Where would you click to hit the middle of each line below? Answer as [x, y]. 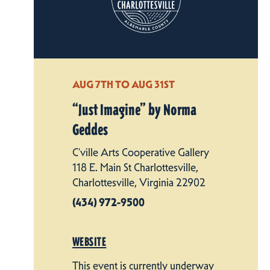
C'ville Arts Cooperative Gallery [141, 152]
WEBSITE [89, 241]
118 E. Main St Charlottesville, [135, 167]
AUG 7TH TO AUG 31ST [124, 84]
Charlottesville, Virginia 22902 [139, 182]
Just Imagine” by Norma [137, 110]
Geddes [90, 130]
